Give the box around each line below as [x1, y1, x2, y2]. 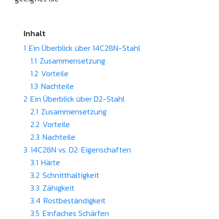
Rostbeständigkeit [44, 194, 106, 206]
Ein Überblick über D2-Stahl [30, 92, 125, 105]
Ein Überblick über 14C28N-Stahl [29, 42, 140, 54]
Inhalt [23, 27, 45, 39]
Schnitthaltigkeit [43, 169, 99, 181]
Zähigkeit [43, 181, 74, 194]
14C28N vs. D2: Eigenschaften [30, 143, 131, 155]
